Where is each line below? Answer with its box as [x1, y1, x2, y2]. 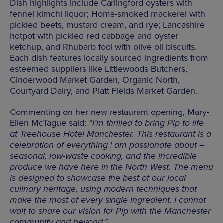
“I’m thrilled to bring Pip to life [89, 117, 204, 128]
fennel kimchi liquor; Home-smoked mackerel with [10, 8, 205, 19]
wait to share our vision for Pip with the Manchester [10, 205, 211, 216]
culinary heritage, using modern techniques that [10, 183, 197, 194]
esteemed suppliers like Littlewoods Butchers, [10, 63, 187, 74]
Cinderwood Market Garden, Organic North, [10, 74, 180, 85]
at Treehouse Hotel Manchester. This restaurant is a [10, 128, 211, 139]
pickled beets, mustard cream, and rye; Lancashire [10, 19, 205, 30]
